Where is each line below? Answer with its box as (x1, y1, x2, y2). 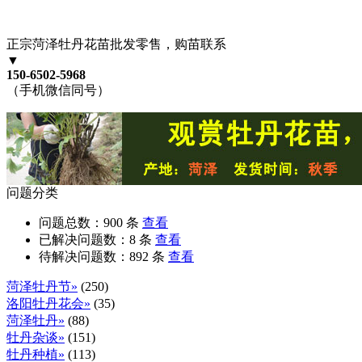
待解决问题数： (39, 250, 129, 264)
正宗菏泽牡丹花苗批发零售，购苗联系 (6, 37, 226, 52)
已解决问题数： (39, 233, 129, 247)
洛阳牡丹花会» (6, 297, 90, 311)
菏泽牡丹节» (6, 280, 78, 294)
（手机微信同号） (6, 83, 110, 98)
